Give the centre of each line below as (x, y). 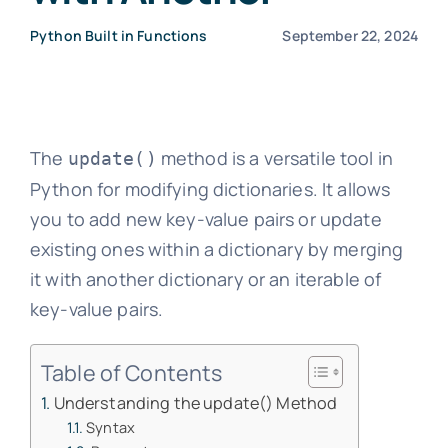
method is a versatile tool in (275, 158)
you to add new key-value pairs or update (205, 219)
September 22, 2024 (350, 35)
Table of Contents (131, 372)
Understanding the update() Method (195, 403)
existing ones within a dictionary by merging (216, 249)
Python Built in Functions (118, 35)
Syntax (111, 427)
